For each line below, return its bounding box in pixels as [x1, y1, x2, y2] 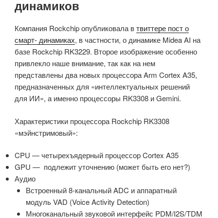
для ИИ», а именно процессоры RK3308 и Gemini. [15, 93, 181, 104]
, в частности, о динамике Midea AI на [75, 35, 200, 45]
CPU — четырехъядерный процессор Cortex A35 [15, 150, 179, 161]
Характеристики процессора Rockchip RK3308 [15, 115, 169, 126]
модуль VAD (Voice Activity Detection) [25, 197, 149, 207]
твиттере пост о [136, 23, 189, 34]
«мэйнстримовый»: [15, 127, 78, 138]
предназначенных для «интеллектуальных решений [15, 81, 190, 92]
